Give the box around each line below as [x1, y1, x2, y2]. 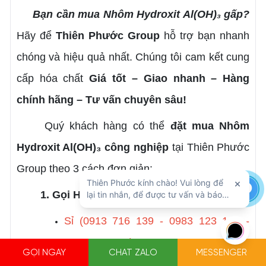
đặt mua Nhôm [170, 120, 250, 132]
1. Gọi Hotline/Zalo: [40, 189, 138, 201]
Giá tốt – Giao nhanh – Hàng [89, 72, 250, 85]
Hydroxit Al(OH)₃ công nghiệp [16, 141, 169, 154]
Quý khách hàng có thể [16, 120, 170, 132]
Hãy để [16, 30, 56, 42]
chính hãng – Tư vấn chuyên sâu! [16, 94, 186, 106]
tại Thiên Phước [169, 141, 250, 154]
